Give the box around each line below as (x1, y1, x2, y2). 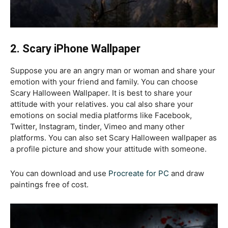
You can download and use (10, 168, 108, 178)
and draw (169, 168, 204, 178)
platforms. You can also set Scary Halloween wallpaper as (10, 132, 217, 142)
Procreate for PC (108, 168, 169, 178)
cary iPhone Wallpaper (30, 42, 140, 55)
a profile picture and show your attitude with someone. (10, 144, 207, 154)
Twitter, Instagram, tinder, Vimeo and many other (10, 121, 185, 131)
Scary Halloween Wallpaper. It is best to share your (10, 88, 192, 98)
